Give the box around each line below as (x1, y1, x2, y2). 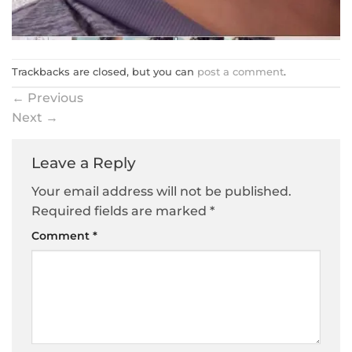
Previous (24, 90, 83, 105)
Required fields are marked (31, 203, 210, 219)
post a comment (197, 66, 284, 79)
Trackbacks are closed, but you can (12, 66, 197, 79)
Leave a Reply (31, 152, 140, 172)
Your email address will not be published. (31, 184, 291, 200)
